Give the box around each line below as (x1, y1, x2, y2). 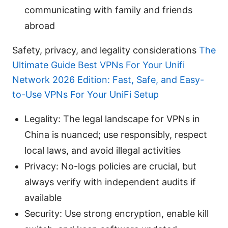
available (24, 192, 62, 203)
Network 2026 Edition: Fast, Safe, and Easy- (12, 74, 204, 85)
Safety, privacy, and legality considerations (12, 44, 199, 55)
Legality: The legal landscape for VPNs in (24, 113, 200, 124)
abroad (24, 20, 55, 31)
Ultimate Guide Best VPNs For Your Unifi (12, 59, 185, 70)
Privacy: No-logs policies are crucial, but (24, 160, 196, 172)
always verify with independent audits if (24, 176, 196, 187)
